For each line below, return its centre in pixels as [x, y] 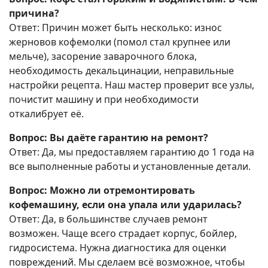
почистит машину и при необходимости [104, 100]
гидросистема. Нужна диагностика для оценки [118, 248]
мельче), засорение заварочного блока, [103, 57]
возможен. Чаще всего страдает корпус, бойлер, [123, 234]
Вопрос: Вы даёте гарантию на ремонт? [109, 138]
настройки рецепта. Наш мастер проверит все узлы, [132, 85]
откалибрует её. [46, 114]
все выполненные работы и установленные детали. [130, 167]
